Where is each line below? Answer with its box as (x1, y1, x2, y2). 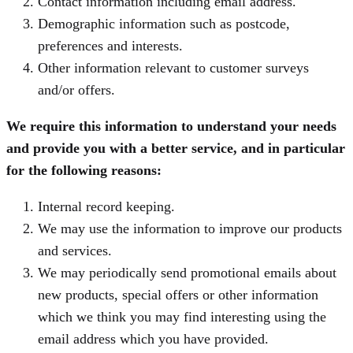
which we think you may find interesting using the (38, 309, 326, 325)
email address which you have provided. (38, 331, 269, 347)
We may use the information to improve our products (38, 221, 342, 237)
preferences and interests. (38, 38, 183, 54)
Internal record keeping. (38, 199, 175, 215)
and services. (38, 243, 112, 259)
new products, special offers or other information (38, 287, 318, 303)
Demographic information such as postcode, (38, 16, 290, 32)
